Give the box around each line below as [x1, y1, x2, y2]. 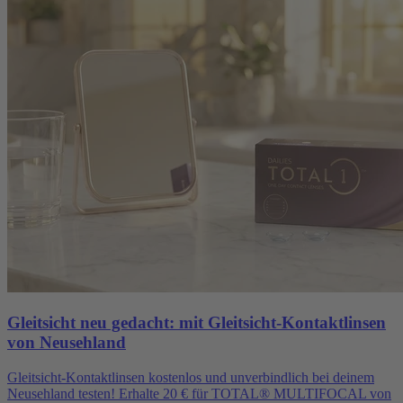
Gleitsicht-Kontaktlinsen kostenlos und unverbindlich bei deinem [7, 369, 374, 385]
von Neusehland [7, 333, 126, 353]
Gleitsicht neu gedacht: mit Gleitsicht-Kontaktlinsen [7, 313, 386, 333]
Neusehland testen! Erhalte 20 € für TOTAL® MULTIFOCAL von [7, 385, 391, 401]
